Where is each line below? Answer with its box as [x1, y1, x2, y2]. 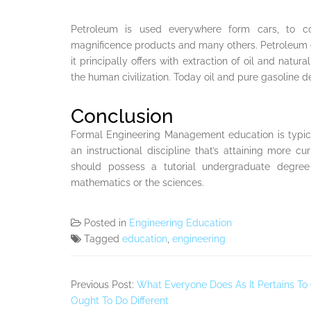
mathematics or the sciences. [71, 176, 204, 188]
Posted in [84, 217, 129, 228]
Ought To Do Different [71, 294, 169, 306]
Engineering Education [129, 217, 232, 228]
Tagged [84, 233, 122, 244]
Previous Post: [71, 278, 137, 290]
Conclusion [71, 104, 174, 128]
